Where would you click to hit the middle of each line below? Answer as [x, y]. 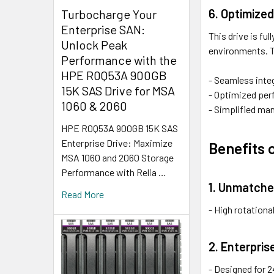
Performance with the [119, 60]
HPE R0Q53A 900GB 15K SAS [120, 128]
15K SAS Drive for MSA [118, 90]
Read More [83, 194]
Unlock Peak [94, 44]
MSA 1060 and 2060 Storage [117, 157]
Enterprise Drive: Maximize [117, 143]
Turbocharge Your [109, 14]
